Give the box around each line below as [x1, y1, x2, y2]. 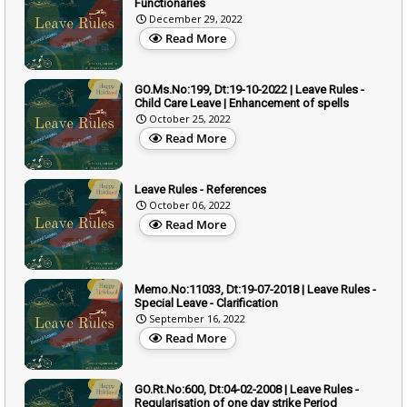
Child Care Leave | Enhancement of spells [134, 95, 349, 110]
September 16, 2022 [149, 311, 245, 325]
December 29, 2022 [149, 11, 243, 25]
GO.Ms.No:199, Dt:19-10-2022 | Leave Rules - [134, 82, 364, 96]
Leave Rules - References [134, 182, 266, 196]
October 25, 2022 [149, 111, 231, 125]
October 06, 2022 [149, 197, 231, 212]
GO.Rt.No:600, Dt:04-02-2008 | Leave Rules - [134, 382, 359, 396]
